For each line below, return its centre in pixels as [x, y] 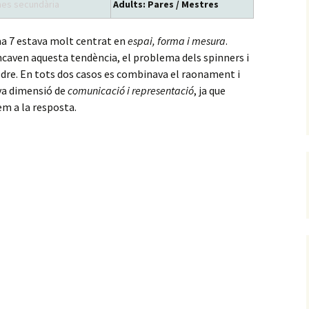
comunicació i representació [131, 90]
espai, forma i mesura [177, 41]
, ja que [210, 90]
